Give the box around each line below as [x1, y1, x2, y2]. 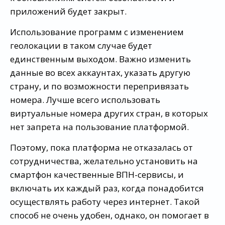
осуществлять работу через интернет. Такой [10, 195, 200, 207]
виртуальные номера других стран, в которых [10, 107, 208, 119]
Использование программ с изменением [10, 26, 184, 38]
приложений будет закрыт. [10, 5, 127, 17]
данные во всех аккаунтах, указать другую [10, 66, 190, 78]
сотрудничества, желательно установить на [10, 155, 198, 167]
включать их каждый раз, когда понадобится [10, 182, 204, 194]
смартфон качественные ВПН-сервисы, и [10, 168, 184, 180]
